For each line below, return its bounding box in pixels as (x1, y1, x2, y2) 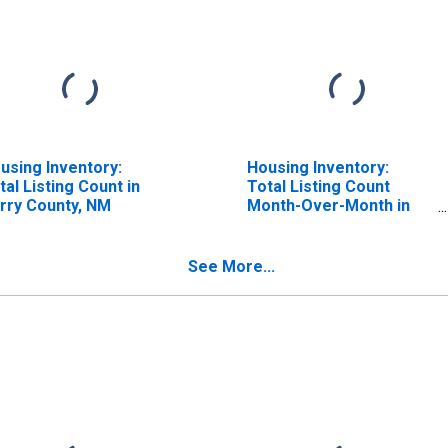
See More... (188, 256, 275, 276)
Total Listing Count (246, 176, 390, 196)
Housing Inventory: (246, 157, 389, 177)
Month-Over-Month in (246, 195, 410, 215)
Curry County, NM (246, 214, 378, 234)
